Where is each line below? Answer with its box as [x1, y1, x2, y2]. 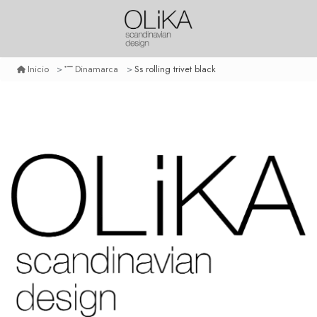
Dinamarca [75, 62, 118, 76]
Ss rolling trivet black [134, 62, 216, 76]
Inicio [27, 62, 49, 76]
